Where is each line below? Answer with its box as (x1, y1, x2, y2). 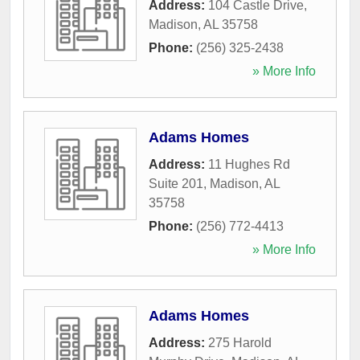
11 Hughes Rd (208, 157, 290, 171)
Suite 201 (149, 176, 203, 190)
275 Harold (208, 335, 272, 350)
